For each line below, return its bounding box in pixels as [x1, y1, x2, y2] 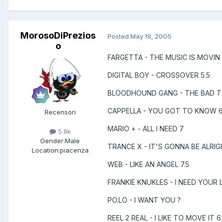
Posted [108, 32, 130, 40]
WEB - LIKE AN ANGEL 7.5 [108, 160, 189, 169]
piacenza [59, 146, 89, 155]
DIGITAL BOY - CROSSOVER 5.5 [108, 71, 210, 80]
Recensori [44, 108, 76, 116]
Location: [31, 146, 60, 155]
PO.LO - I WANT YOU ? [108, 196, 181, 205]
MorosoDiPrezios [20, 30, 96, 41]
